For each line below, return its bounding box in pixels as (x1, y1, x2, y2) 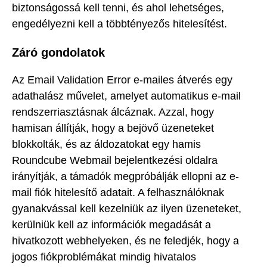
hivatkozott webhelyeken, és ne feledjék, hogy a (12, 235, 239, 247)
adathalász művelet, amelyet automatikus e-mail (12, 90, 241, 103)
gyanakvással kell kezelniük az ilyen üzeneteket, (12, 203, 241, 215)
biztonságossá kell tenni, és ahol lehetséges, (12, 2, 224, 14)
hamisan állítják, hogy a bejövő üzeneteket (12, 122, 214, 135)
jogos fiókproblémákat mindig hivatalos (12, 251, 196, 263)
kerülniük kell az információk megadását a (12, 219, 211, 231)
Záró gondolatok (12, 45, 105, 59)
